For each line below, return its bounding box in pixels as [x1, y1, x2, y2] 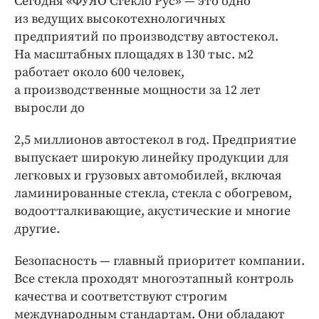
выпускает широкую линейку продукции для [14, 150, 289, 167]
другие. [14, 221, 60, 238]
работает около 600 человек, [14, 64, 184, 81]
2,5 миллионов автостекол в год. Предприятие [14, 132, 296, 149]
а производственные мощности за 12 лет [14, 82, 261, 99]
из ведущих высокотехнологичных [14, 11, 225, 28]
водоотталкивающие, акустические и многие [14, 203, 291, 220]
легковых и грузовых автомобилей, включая [14, 167, 282, 184]
